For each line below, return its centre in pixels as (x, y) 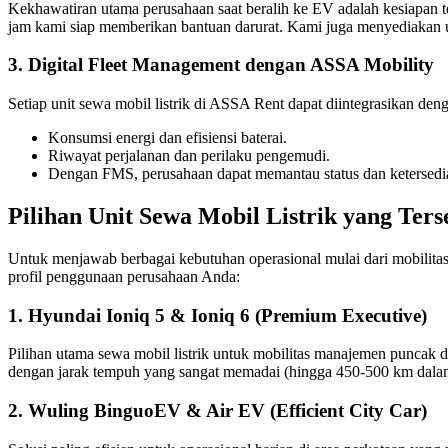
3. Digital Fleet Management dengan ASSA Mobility (221, 65)
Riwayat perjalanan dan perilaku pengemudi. (189, 156)
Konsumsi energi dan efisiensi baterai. (167, 138)
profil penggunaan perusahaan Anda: (124, 276)
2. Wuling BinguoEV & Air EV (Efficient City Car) (217, 411)
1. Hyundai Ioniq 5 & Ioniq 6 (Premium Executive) (217, 315)
